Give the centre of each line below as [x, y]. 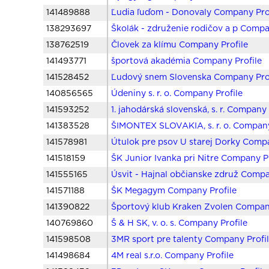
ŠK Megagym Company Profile [174, 191]
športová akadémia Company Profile [187, 62]
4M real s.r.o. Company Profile [173, 256]
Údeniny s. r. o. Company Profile [177, 94]
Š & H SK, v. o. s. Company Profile [180, 224]
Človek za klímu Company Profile [180, 45]
